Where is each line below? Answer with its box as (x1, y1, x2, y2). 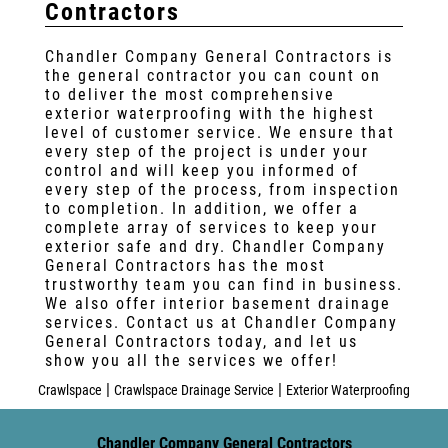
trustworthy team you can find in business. (44, 275, 403, 294)
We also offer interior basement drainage (44, 294, 391, 313)
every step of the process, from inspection (44, 180, 400, 199)
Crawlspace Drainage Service (114, 382, 274, 398)
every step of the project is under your (44, 142, 369, 161)
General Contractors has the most (44, 256, 326, 275)
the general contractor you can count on (44, 66, 381, 85)
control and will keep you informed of (44, 161, 359, 180)
